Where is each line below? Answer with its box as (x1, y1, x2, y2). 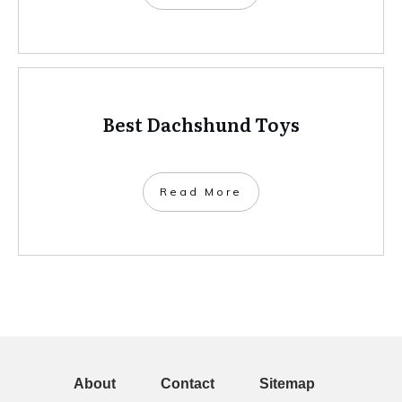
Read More (160, 185, 242, 199)
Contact (161, 376, 214, 392)
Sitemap (259, 376, 315, 392)
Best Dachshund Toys (102, 110, 300, 138)
